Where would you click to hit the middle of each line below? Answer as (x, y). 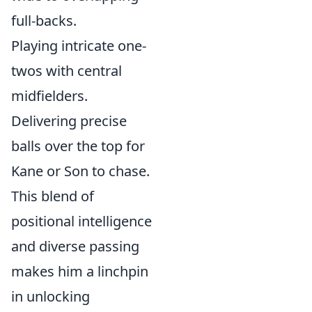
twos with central (67, 71)
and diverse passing (75, 246)
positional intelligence (81, 221)
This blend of (53, 196)
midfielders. (49, 96)
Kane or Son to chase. (80, 171)
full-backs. (44, 21)
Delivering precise (69, 121)
